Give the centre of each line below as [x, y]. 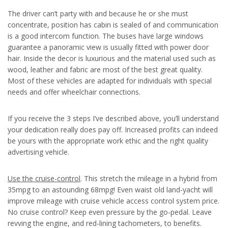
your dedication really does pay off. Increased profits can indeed [113, 130]
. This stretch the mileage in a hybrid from [149, 178]
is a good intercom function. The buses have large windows [106, 36]
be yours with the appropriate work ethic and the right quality [108, 141]
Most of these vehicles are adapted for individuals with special [110, 81]
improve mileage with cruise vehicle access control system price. [113, 201]
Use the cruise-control [44, 178]
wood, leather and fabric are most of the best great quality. [105, 69]
